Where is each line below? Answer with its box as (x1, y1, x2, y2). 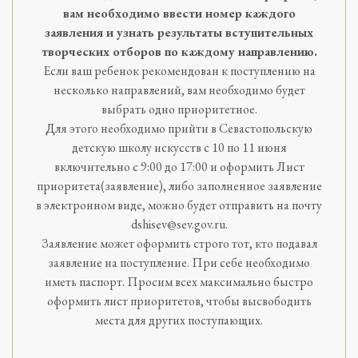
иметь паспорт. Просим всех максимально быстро (45, 273, 313, 291)
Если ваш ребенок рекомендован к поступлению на (42, 62, 316, 80)
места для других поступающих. (95, 312, 263, 329)
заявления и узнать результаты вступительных (45, 24, 313, 42)
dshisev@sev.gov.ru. (130, 216, 228, 233)
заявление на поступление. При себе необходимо (48, 254, 310, 272)
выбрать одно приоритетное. (101, 101, 257, 118)
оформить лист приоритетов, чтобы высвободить (46, 292, 312, 310)
